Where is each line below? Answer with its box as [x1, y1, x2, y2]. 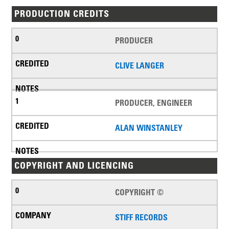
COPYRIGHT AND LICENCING [14, 160, 134, 172]
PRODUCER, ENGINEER [115, 98, 192, 108]
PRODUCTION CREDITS [14, 8, 110, 20]
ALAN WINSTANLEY [115, 123, 182, 133]
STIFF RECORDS [115, 212, 168, 223]
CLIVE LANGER [115, 60, 164, 71]
